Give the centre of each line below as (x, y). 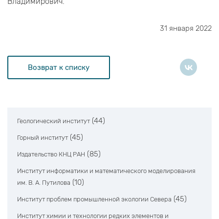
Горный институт (43, 138)
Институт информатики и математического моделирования (106, 171)
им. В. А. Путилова (44, 183)
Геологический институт (54, 121)
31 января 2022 (186, 29)
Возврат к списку (59, 67)
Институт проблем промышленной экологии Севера (94, 199)
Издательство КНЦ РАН (51, 154)
